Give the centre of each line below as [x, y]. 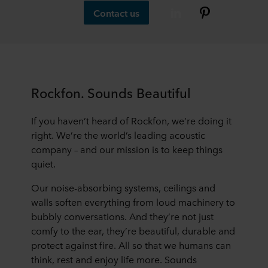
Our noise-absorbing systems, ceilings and [123, 187]
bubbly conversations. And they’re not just [122, 216]
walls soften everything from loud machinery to [133, 201]
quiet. [43, 163]
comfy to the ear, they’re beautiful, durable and [133, 230]
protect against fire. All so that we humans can [131, 244]
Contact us [116, 12]
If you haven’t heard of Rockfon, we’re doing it [131, 120]
